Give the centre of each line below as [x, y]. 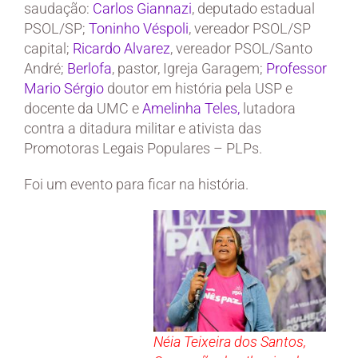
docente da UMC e [83, 109]
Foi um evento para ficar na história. [136, 185]
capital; [48, 49]
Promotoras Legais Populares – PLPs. [143, 149]
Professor [296, 69]
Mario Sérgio [64, 89]
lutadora [268, 109]
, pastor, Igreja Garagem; [189, 69]
